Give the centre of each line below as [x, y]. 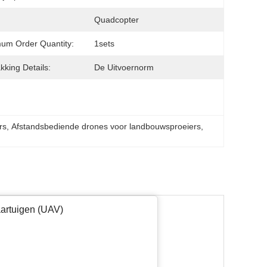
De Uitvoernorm [124, 67]
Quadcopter [117, 20]
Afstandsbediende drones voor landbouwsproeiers [106, 126]
